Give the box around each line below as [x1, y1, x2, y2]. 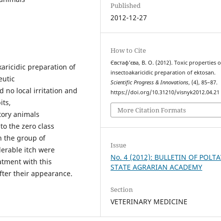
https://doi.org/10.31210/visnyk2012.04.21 [110, 89, 220, 96]
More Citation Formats [117, 105, 186, 114]
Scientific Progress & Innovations [110, 79, 189, 86]
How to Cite [110, 46, 147, 55]
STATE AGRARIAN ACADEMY [110, 162, 203, 172]
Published [110, 1, 141, 10]
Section [110, 184, 133, 194]
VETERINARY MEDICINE [110, 196, 188, 206]
